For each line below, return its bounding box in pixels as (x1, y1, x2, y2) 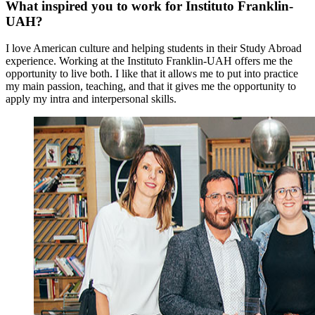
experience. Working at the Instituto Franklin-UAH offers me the (6, 55, 292, 67)
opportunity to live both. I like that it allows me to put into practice (6, 67, 298, 80)
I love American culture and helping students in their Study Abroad (6, 42, 302, 55)
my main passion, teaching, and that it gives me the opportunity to (6, 80, 296, 93)
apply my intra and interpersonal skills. (6, 93, 176, 105)
